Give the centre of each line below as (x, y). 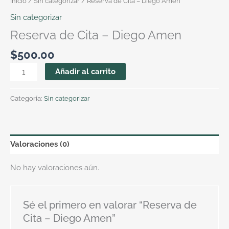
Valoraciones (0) (40, 144)
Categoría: (27, 98)
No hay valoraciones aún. (55, 168)
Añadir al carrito (85, 72)
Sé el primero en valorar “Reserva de (110, 205)
